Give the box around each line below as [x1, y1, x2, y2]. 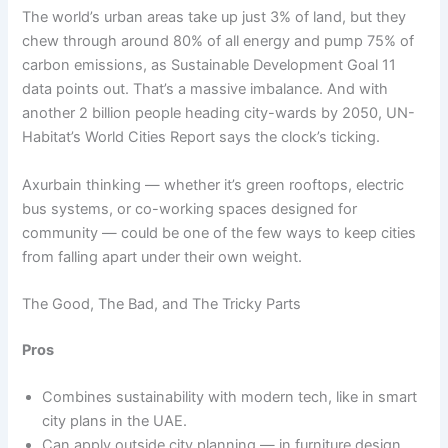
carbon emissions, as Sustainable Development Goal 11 [22, 56, 397, 75]
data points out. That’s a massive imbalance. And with [22, 80, 389, 99]
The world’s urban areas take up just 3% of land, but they [22, 8, 407, 27]
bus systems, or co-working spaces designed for [22, 199, 358, 218]
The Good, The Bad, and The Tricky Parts [22, 295, 302, 314]
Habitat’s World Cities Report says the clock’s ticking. [22, 128, 381, 147]
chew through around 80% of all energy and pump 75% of [22, 32, 415, 51]
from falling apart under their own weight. [22, 247, 303, 266]
